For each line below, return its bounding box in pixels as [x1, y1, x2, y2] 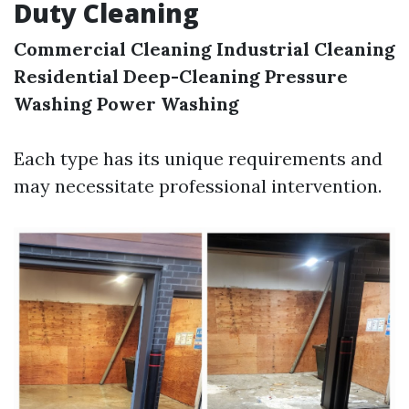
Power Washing [97, 92, 239, 115]
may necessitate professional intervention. [14, 174, 382, 197]
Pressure [265, 65, 348, 88]
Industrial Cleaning [216, 37, 395, 60]
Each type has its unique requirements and [14, 147, 383, 170]
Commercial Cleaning [14, 37, 212, 60]
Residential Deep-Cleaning [14, 65, 260, 88]
